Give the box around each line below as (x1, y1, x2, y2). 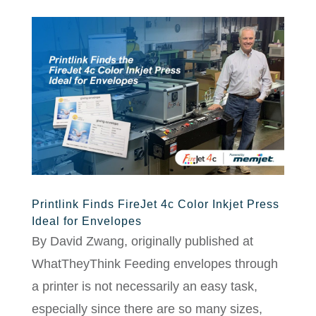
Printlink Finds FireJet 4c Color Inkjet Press (31, 198, 279, 211)
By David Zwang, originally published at (31, 234, 253, 249)
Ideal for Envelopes (31, 215, 142, 228)
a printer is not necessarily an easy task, (31, 279, 257, 294)
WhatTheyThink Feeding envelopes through (31, 257, 278, 272)
